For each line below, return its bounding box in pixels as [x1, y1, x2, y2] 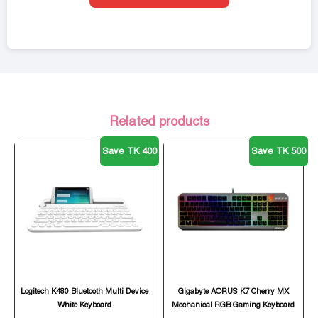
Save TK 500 [251, 146, 306, 158]
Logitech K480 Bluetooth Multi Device [21, 286, 149, 296]
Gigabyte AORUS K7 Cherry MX [177, 286, 289, 296]
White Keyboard [57, 300, 112, 309]
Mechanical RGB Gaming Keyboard [172, 300, 295, 309]
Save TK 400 [102, 146, 157, 158]
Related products [109, 113, 209, 129]
